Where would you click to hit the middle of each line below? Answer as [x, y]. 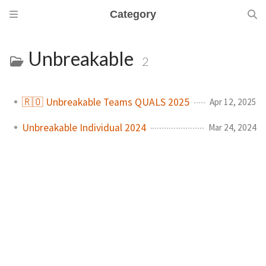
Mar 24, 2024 [232, 127]
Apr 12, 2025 [233, 102]
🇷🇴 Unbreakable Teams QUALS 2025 [106, 102]
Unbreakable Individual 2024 [84, 127]
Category [133, 14]
